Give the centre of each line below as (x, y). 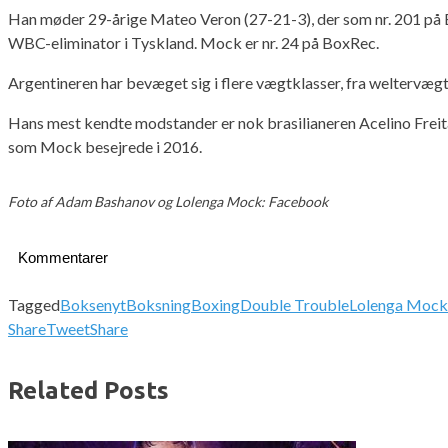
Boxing (215, 304)
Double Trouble (294, 304)
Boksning (158, 304)
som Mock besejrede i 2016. (105, 146)
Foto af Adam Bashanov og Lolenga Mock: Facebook (168, 202)
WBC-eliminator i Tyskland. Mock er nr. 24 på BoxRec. (193, 42)
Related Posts (88, 390)
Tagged (34, 304)
